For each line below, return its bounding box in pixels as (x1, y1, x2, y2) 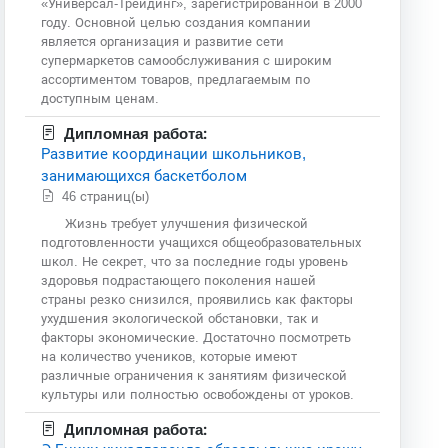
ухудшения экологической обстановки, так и (41, 310, 320, 326)
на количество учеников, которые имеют (41, 348, 298, 364)
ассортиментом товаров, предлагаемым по (41, 71, 311, 87)
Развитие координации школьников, (41, 144, 307, 162)
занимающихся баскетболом (41, 166, 248, 184)
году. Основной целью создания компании (41, 14, 312, 30)
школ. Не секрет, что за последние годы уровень (41, 253, 349, 269)
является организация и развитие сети (41, 33, 285, 49)
